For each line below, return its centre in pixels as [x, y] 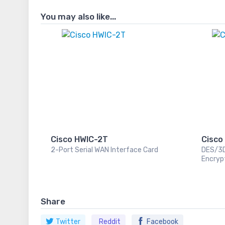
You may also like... [78, 17]
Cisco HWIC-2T [79, 140]
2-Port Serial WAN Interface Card [104, 150]
